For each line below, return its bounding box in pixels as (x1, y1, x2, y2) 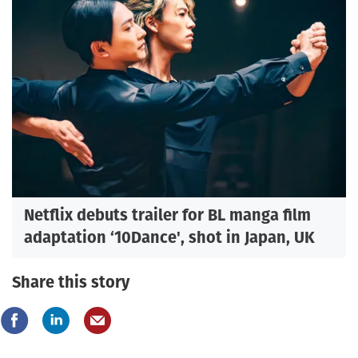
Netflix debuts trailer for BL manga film (24, 204, 311, 227)
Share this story (12, 271, 129, 294)
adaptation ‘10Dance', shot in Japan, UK (24, 226, 315, 249)
